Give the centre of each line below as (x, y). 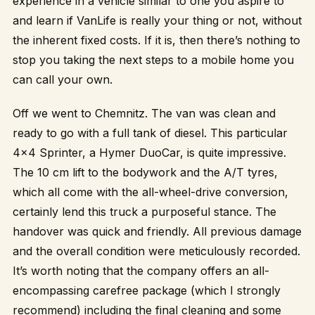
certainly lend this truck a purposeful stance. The (144, 212)
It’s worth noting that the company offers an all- (141, 271)
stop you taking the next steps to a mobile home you (153, 59)
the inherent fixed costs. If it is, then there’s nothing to (156, 40)
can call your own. (63, 79)
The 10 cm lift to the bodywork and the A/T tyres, (145, 173)
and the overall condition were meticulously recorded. (156, 251)
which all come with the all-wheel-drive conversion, (150, 192)
